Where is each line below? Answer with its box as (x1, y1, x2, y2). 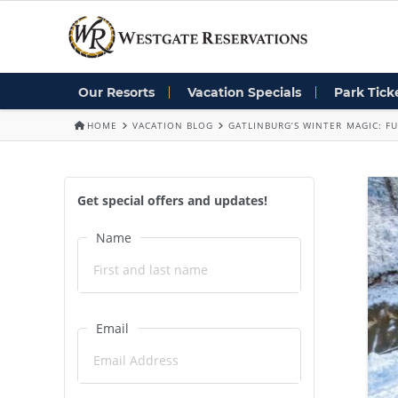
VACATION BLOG (132, 118, 214, 131)
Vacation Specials (187, 84, 301, 100)
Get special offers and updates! (77, 192, 267, 210)
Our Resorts (78, 84, 155, 100)
